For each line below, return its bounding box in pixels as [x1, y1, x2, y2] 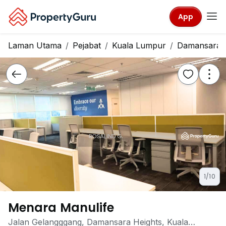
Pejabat [73, 40, 101, 50]
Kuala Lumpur [112, 40, 166, 50]
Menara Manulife [8, 199, 115, 216]
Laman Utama [8, 40, 62, 50]
